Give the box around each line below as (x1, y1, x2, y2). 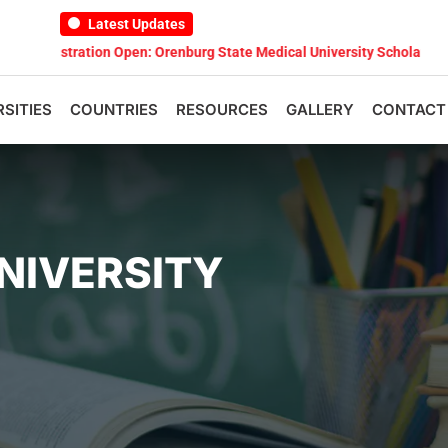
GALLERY (286, 100, 354, 119)
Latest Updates (84, 16, 185, 32)
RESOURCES (176, 100, 268, 119)
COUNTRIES (70, 100, 158, 119)
